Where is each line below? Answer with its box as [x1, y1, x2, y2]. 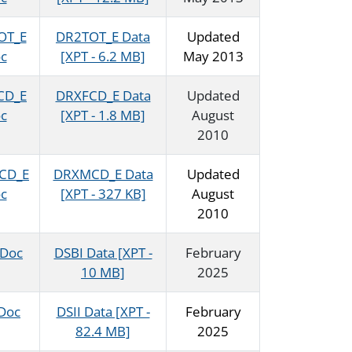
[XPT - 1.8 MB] [60, 106, 145, 125]
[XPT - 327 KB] [60, 185, 146, 203]
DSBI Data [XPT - [53, 244, 152, 262]
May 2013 [182, 47, 244, 66]
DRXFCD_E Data [55, 86, 151, 105]
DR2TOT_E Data [56, 27, 150, 46]
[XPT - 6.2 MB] [60, 47, 145, 66]
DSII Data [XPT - [56, 302, 150, 321]
